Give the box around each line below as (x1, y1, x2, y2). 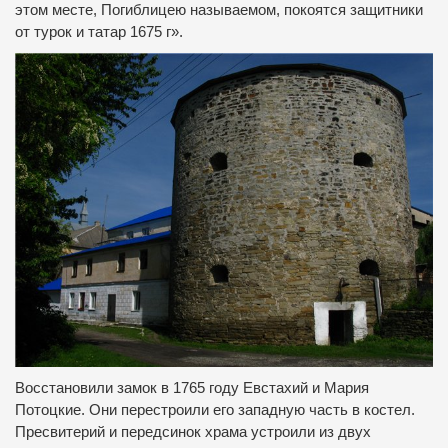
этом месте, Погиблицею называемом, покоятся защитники (15, 2, 423, 19)
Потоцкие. (15, 401, 89, 418)
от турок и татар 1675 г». (15, 24, 183, 41)
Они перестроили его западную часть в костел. (89, 401, 415, 418)
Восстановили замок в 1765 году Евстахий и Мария (15, 379, 369, 396)
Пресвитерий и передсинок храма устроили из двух (15, 423, 371, 440)
